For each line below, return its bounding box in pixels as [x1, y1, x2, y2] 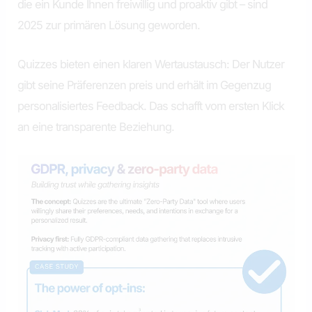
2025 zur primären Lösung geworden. [17, 17, 201, 32]
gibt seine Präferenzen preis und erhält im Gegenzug [17, 78, 272, 93]
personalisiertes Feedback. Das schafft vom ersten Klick [17, 99, 285, 114]
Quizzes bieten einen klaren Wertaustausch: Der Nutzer [17, 57, 285, 72]
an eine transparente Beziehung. [17, 120, 175, 134]
